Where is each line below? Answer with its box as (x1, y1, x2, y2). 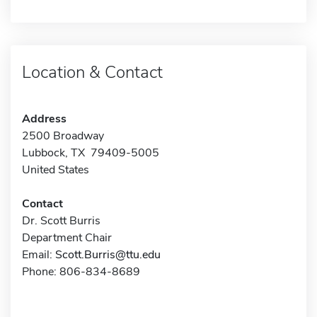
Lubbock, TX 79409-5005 (22, 144, 159, 161)
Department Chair (22, 229, 112, 246)
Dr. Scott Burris (22, 212, 100, 229)
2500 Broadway (22, 127, 104, 144)
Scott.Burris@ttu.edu (55, 246, 161, 263)
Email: (22, 246, 55, 263)
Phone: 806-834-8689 (22, 263, 140, 279)
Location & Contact (22, 60, 163, 83)
